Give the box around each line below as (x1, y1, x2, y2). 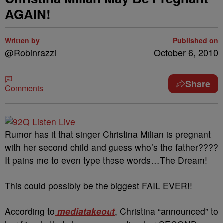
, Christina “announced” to (115, 205, 218, 217)
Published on (173, 35, 218, 45)
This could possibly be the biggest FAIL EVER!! (5, 179, 192, 192)
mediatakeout (55, 205, 115, 217)
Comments (5, 82, 43, 94)
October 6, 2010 (154, 46, 218, 59)
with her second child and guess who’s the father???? (5, 141, 218, 153)
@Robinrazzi (5, 46, 56, 59)
